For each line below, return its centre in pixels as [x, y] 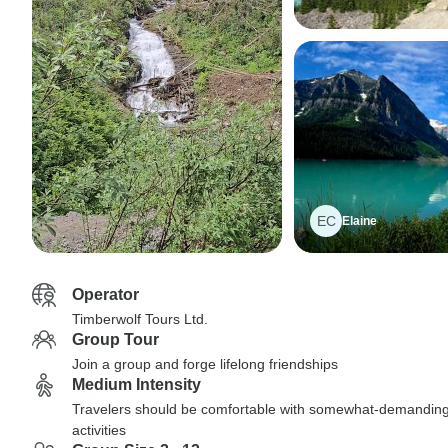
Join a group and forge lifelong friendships [205, 364]
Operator [105, 294]
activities [99, 430]
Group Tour [115, 339]
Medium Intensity [136, 384]
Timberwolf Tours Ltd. [140, 319]
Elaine [359, 221]
